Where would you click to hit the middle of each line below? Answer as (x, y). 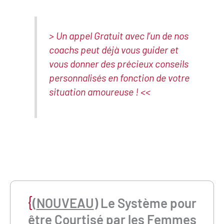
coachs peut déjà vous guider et (114, 49)
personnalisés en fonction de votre (119, 77)
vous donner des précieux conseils (119, 63)
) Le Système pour (145, 203)
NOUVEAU (65, 203)
